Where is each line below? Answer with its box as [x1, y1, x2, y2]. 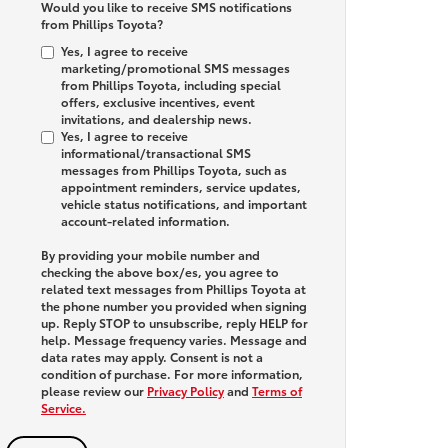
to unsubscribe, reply [130, 314, 259, 331]
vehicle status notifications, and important [61, 195, 307, 212]
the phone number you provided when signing [41, 297, 307, 314]
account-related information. [61, 212, 230, 229]
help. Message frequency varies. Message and [41, 331, 307, 348]
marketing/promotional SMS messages [61, 59, 290, 76]
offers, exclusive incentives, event [61, 93, 255, 110]
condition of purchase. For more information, [41, 365, 303, 382]
